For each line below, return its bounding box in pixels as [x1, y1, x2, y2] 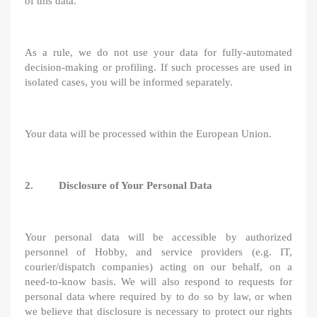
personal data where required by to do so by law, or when [25, 291, 292, 302]
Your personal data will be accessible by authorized [25, 231, 292, 243]
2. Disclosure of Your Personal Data [25, 180, 212, 191]
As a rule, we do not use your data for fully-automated [25, 47, 292, 58]
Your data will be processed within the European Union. [25, 128, 272, 139]
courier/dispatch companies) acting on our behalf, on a [25, 261, 292, 272]
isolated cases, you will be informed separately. [25, 76, 233, 88]
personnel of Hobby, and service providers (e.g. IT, [25, 246, 292, 258]
